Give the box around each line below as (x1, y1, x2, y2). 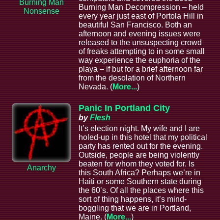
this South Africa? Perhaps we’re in (79, 168, 200, 177)
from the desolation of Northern (79, 74, 186, 82)
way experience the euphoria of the (79, 56, 200, 65)
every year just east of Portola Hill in (79, 12, 203, 21)
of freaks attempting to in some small (79, 47, 205, 56)
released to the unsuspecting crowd (79, 38, 202, 47)
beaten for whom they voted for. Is (79, 160, 194, 168)
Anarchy (27, 164, 56, 172)
